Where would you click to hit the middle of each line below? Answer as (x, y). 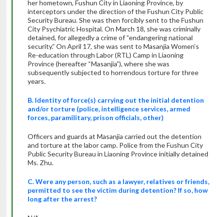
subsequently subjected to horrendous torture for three (113, 73)
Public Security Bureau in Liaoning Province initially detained (118, 154)
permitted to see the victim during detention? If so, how (117, 190)
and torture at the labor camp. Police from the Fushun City (115, 145)
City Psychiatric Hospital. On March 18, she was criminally (114, 29)
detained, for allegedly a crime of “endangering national (110, 38)
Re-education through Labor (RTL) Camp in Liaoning (105, 55)
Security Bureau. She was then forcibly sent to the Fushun (115, 20)
